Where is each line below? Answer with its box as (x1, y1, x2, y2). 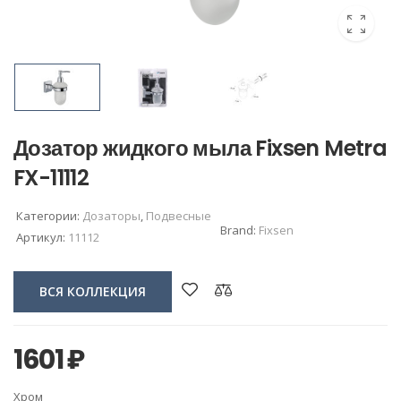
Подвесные (146, 207, 211, 224)
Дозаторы (82, 207, 141, 224)
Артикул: (16, 228, 68, 245)
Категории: (16, 207, 82, 224)
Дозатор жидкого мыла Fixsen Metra (13, 132, 388, 163)
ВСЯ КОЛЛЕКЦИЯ (39, 282, 146, 300)
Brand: (220, 221, 259, 238)
